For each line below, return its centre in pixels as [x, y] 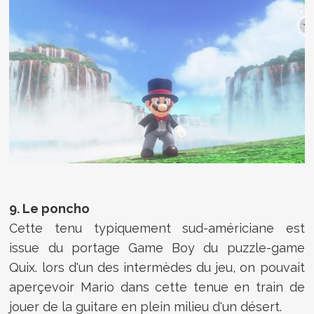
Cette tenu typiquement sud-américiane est [157, 228]
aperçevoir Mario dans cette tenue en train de [157, 287]
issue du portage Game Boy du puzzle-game [157, 248]
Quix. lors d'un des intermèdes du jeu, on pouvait [157, 268]
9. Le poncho [50, 209]
